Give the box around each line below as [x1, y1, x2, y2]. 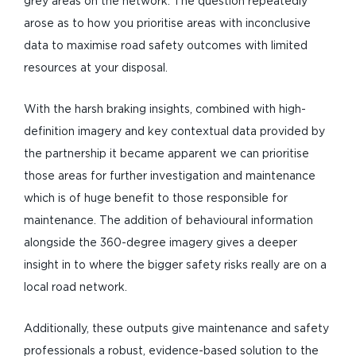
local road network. [24, 282, 127, 293]
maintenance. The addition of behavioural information [24, 215, 313, 226]
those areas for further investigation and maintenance [24, 171, 315, 182]
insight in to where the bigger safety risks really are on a [24, 260, 327, 271]
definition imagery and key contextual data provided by [24, 126, 325, 137]
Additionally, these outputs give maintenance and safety [24, 323, 329, 335]
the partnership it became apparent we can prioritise [24, 149, 309, 160]
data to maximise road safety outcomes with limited [24, 41, 308, 52]
